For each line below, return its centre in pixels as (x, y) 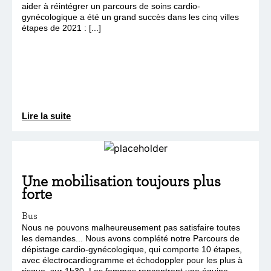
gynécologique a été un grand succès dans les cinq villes (130, 17)
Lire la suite (46, 116)
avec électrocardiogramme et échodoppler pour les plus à (132, 260)
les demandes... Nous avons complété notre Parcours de (131, 238)
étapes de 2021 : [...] (61, 28)
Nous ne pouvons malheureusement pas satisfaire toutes (131, 227)
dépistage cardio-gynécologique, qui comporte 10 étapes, (132, 249)
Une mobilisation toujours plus (121, 181)
